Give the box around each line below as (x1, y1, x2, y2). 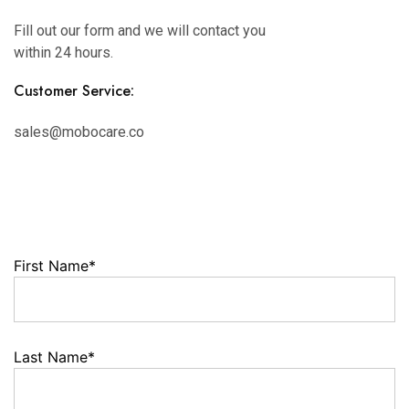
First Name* (14, 257, 96, 275)
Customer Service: (14, 80, 134, 101)
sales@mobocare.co (14, 123, 144, 141)
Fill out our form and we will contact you (14, 22, 266, 39)
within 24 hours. (14, 44, 113, 61)
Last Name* (14, 348, 95, 366)
